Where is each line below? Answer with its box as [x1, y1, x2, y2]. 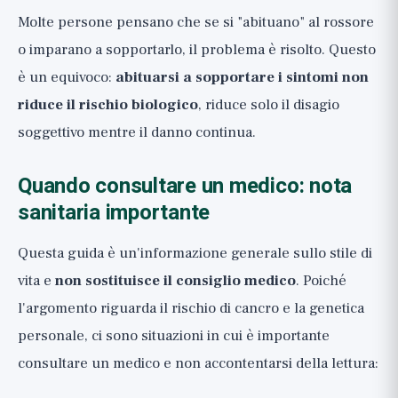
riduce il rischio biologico [18, 95, 198, 115]
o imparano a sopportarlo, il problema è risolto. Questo [18, 40, 376, 60]
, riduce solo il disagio [198, 95, 339, 115]
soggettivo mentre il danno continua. [18, 123, 256, 142]
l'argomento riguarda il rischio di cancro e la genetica [18, 298, 364, 318]
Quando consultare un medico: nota [18, 171, 353, 202]
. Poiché [296, 271, 346, 291]
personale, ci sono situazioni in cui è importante [18, 326, 330, 346]
